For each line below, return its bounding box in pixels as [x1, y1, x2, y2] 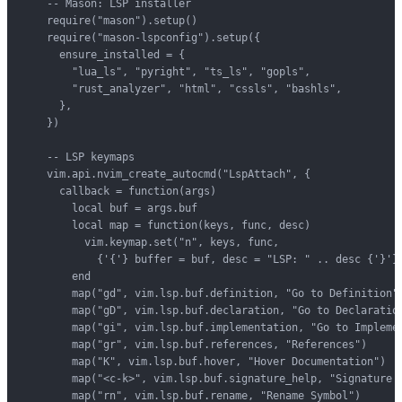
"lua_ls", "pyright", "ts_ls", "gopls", [22, 65, 310, 78]
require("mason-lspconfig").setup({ [22, 31, 260, 44]
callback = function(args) [22, 184, 216, 197]
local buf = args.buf [22, 201, 197, 214]
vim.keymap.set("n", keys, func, [22, 235, 279, 249]
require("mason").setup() [22, 13, 197, 27]
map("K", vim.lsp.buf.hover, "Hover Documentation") [22, 354, 386, 368]
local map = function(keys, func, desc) [22, 218, 310, 232]
